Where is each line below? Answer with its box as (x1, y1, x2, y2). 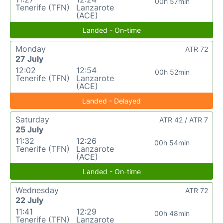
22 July (15, 195, 43, 205)
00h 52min (154, 68, 190, 76)
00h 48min (154, 209, 190, 218)
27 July (15, 54, 43, 64)
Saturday (15, 114, 49, 124)
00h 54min (154, 138, 190, 147)
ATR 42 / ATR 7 (159, 115, 208, 124)
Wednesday (15, 185, 59, 195)
